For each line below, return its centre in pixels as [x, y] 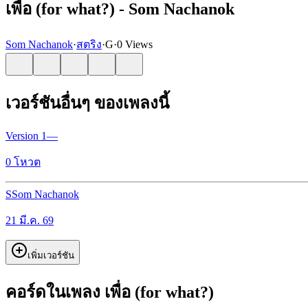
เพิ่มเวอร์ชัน [51, 255]
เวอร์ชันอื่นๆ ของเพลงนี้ [87, 103]
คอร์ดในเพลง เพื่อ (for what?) [110, 292]
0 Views [135, 44]
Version [23, 135]
